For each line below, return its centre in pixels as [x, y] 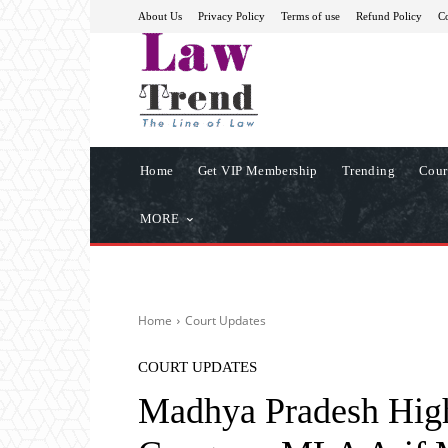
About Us [160, 15]
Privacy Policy [231, 15]
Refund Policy [389, 15]
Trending [368, 170]
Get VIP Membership [257, 170]
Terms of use [310, 15]
